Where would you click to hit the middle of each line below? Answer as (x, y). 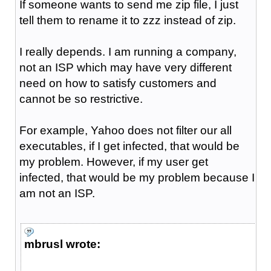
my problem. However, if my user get (113, 162)
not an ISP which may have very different (125, 67)
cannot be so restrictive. (81, 99)
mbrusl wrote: (62, 244)
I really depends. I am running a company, (128, 51)
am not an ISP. (57, 193)
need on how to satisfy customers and (118, 83)
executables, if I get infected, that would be (129, 146)
